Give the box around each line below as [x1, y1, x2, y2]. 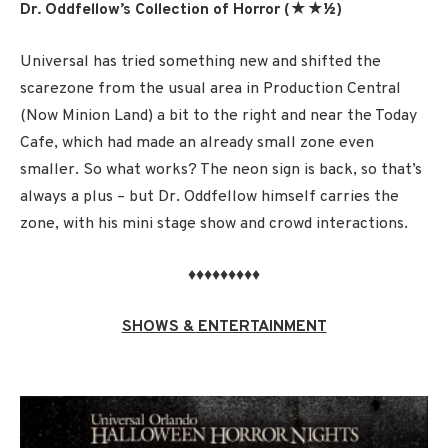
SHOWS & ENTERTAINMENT [121, 317, 327, 338]
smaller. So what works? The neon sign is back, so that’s [20, 159, 422, 180]
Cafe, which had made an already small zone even [20, 132, 374, 153]
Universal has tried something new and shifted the [20, 51, 381, 72]
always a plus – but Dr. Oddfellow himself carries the [20, 186, 399, 207]
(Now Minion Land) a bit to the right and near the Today [20, 105, 417, 126]
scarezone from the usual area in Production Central [20, 78, 401, 99]
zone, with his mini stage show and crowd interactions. [20, 213, 408, 234]
